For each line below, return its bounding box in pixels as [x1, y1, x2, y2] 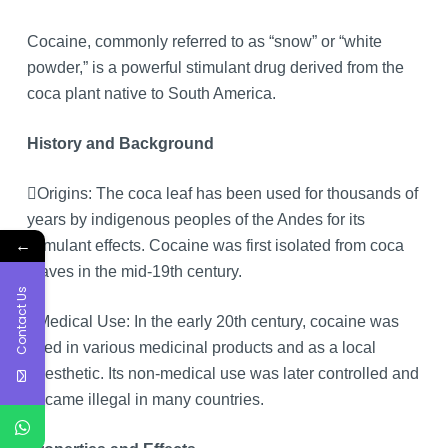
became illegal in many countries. [26, 391, 264, 409]
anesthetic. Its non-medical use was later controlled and [26, 365, 419, 383]
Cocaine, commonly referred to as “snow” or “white [26, 33, 382, 51]
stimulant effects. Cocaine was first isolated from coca [26, 237, 404, 255]
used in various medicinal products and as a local [26, 339, 376, 357]
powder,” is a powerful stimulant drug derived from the [26, 59, 404, 77]
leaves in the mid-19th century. [26, 263, 242, 281]
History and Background [26, 135, 214, 153]
